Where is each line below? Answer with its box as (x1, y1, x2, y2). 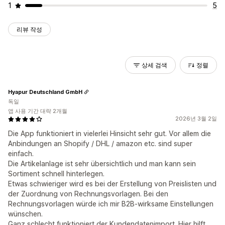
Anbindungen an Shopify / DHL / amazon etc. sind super (8, 139, 192, 148)
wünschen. (8, 209, 43, 218)
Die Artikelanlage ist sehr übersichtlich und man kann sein (8, 159, 196, 168)
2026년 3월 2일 (175, 115, 217, 122)
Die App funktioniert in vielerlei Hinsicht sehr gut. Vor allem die (8, 129, 211, 138)
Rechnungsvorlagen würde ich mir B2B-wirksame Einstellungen (8, 199, 213, 208)
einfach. (8, 149, 34, 158)
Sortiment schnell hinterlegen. (8, 169, 104, 178)
